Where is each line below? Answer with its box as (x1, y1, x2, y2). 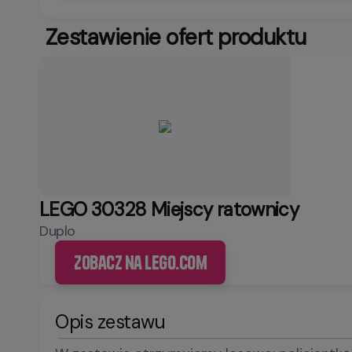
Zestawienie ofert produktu (46, 22, 306, 52)
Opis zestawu (55, 310, 166, 334)
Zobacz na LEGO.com (74, 251, 207, 274)
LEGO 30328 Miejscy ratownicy (39, 197, 299, 222)
